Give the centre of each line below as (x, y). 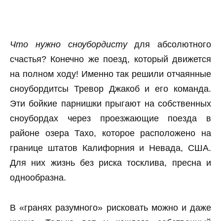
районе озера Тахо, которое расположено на (110, 133)
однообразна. (38, 177)
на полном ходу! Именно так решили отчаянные (110, 74)
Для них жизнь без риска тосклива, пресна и (110, 163)
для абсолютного (169, 44)
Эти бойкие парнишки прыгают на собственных (110, 103)
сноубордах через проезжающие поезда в (110, 118)
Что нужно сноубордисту (69, 44)
